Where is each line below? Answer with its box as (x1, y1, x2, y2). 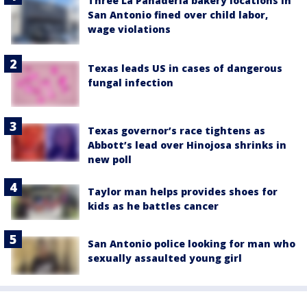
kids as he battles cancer (88, 199, 219, 212)
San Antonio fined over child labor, (88, 8, 268, 21)
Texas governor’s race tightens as (88, 123, 265, 137)
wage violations (88, 22, 171, 36)
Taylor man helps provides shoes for (88, 184, 278, 198)
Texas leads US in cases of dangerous (88, 62, 282, 75)
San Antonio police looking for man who (88, 236, 295, 250)
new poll (88, 152, 132, 166)
